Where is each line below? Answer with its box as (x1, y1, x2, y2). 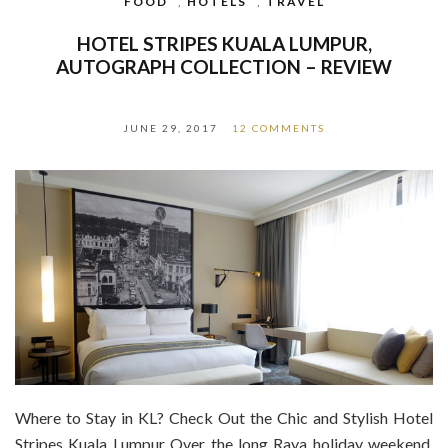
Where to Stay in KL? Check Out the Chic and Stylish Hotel (15, 408, 433, 428)
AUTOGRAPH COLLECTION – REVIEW (56, 55, 392, 79)
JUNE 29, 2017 (123, 122, 218, 135)
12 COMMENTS (232, 122, 325, 135)
